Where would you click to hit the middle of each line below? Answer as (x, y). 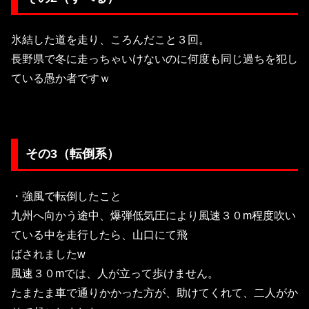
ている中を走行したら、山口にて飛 (99, 235)
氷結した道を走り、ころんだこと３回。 (110, 40)
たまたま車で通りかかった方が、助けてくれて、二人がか (154, 292)
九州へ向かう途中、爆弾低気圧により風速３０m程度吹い (153, 215)
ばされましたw (48, 254)
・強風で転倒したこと (66, 196)
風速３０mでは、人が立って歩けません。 (115, 273)
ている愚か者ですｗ (61, 79)
